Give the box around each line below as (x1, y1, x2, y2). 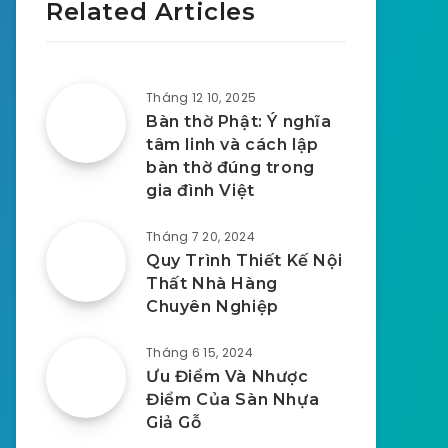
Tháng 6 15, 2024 (146, 344, 253, 361)
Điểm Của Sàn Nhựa (146, 390, 320, 409)
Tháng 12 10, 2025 (146, 89, 257, 106)
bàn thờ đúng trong (146, 158, 315, 177)
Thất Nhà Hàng (146, 274, 278, 293)
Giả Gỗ (146, 413, 202, 432)
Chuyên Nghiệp (146, 297, 279, 316)
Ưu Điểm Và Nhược (146, 367, 309, 386)
